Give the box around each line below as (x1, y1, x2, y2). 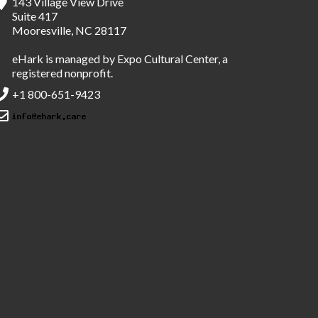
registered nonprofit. (12, 66, 113, 79)
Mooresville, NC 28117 (12, 23, 126, 37)
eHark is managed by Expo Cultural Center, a (12, 52, 228, 65)
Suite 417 (12, 9, 57, 23)
